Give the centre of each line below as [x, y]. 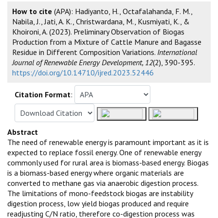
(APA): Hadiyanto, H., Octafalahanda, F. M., [122, 11]
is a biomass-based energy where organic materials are [96, 173]
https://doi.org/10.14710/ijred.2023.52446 [83, 73]
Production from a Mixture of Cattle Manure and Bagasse [107, 42]
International [177, 52]
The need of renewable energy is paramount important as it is [108, 142]
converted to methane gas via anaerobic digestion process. [103, 183]
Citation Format [43, 95]
